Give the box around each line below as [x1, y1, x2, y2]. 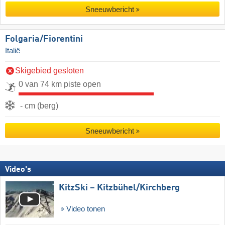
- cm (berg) [20, 101, 58, 110]
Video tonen [64, 204, 105, 213]
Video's [5, 165, 31, 174]
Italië [5, 46, 20, 55]
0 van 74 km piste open [19, 80, 101, 89]
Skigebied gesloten [15, 66, 84, 75]
